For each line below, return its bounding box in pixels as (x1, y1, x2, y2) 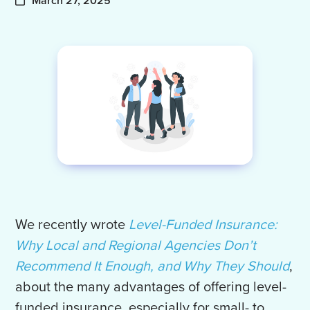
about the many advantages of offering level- (15, 279, 287, 296)
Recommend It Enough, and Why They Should (15, 258, 290, 275)
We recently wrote (15, 217, 129, 234)
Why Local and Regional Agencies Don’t (15, 237, 257, 255)
